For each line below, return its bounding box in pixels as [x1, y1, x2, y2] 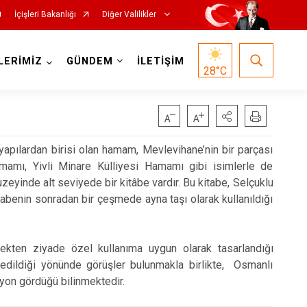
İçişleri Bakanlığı [14, 10, 76, 19]
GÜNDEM [66, 56, 113, 67]
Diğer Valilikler [101, 10, 158, 19]
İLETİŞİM [136, 56, 184, 67]
